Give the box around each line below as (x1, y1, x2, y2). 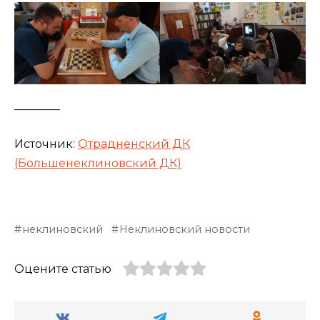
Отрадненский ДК (78, 137, 190, 151)
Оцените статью (14, 262, 111, 276)
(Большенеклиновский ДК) (14, 156, 181, 171)
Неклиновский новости (119, 223, 251, 236)
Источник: (14, 137, 78, 151)
